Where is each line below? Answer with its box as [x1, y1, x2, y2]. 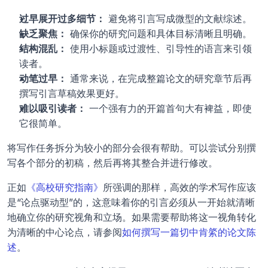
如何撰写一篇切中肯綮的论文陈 [122, 226, 256, 239]
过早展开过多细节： [19, 13, 105, 25]
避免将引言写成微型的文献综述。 [105, 13, 252, 25]
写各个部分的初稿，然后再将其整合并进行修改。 [7, 157, 221, 169]
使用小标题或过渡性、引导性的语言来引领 [67, 42, 252, 55]
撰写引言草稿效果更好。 [19, 87, 124, 100]
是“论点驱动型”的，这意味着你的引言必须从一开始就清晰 [7, 196, 255, 209]
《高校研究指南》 [26, 181, 103, 194]
